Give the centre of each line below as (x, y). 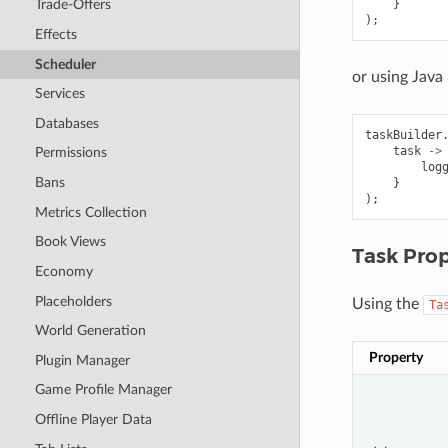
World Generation (90, 331)
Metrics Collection (90, 212)
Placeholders (73, 301)
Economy (63, 271)
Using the (387, 303)
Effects (55, 34)
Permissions (70, 153)
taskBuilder (403, 134)
